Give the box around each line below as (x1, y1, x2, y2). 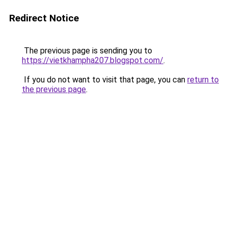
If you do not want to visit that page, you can (22, 75, 187, 84)
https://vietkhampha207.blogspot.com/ (22, 55, 163, 65)
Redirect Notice (9, 12, 79, 24)
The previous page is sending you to (22, 46, 152, 55)
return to (187, 75, 219, 84)
